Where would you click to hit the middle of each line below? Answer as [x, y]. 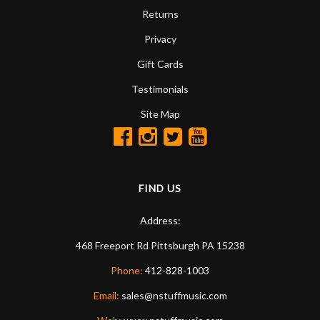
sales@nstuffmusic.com [174, 295]
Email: [107, 295]
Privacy [160, 39]
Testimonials [160, 89]
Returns [160, 14]
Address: [160, 220]
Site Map [160, 114]
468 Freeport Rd [112, 245]
